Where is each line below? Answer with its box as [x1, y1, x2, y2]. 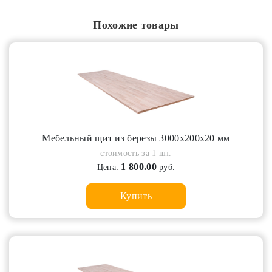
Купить [120, 191, 152, 202]
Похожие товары [93, 19, 179, 31]
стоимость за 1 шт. [100, 149, 172, 158]
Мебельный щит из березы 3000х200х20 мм [42, 133, 230, 144]
